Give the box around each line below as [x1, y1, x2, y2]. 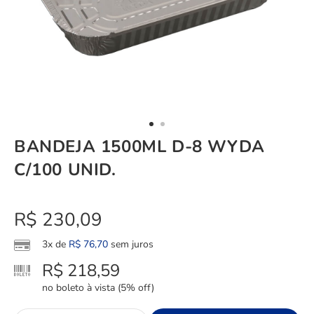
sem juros [108, 237, 153, 251]
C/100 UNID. [14, 158, 116, 181]
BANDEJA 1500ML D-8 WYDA [14, 135, 265, 158]
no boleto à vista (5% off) [42, 280, 154, 294]
